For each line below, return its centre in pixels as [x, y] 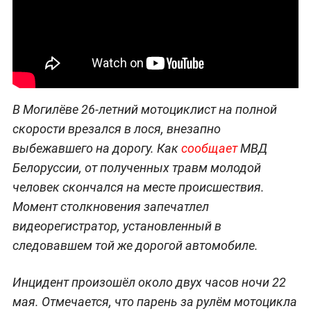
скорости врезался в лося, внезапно [116, 129]
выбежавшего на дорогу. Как [96, 149]
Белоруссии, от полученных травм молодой [136, 168]
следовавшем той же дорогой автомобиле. [135, 246]
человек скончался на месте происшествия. [138, 187]
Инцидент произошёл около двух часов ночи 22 [149, 283]
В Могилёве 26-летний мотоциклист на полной [144, 110]
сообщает [210, 149]
